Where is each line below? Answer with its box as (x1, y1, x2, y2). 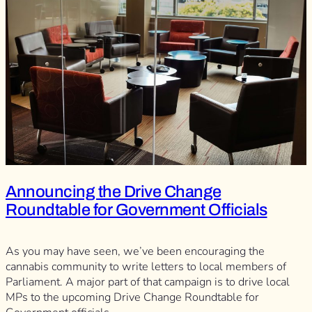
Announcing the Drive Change (6, 182, 221, 201)
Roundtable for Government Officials (6, 201, 267, 219)
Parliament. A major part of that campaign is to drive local (6, 274, 290, 290)
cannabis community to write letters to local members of (6, 259, 286, 275)
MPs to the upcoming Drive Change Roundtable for (6, 290, 259, 306)
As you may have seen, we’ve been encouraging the (6, 244, 265, 260)
